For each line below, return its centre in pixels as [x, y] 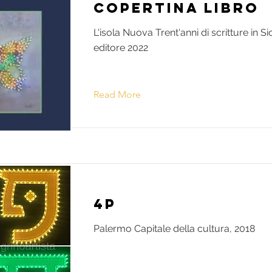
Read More [117, 95]
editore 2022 [121, 48]
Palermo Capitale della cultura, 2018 [174, 229]
